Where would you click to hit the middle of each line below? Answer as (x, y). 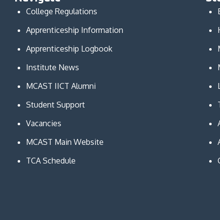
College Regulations (61, 11)
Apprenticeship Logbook (69, 48)
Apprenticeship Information (74, 30)
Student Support (55, 104)
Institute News (52, 67)
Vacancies (43, 123)
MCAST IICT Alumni (61, 86)
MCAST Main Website (65, 142)
